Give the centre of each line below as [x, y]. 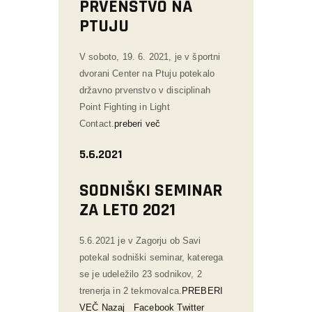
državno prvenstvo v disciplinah [145, 90]
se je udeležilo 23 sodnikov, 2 [141, 274]
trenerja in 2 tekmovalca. [131, 290]
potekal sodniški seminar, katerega [151, 257]
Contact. [97, 123]
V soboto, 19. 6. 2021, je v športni [150, 56]
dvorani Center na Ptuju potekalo [147, 73]
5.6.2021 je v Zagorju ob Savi [140, 240]
